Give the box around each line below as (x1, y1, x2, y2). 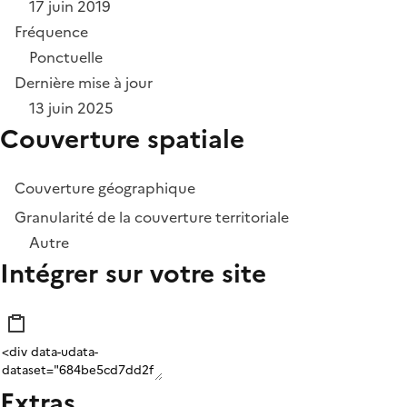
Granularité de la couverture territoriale (15, 205, 289, 228)
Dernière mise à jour (15, 71, 153, 94)
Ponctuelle (29, 45, 103, 68)
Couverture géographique (15, 176, 195, 199)
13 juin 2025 (29, 96, 114, 119)
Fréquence (15, 20, 88, 43)
